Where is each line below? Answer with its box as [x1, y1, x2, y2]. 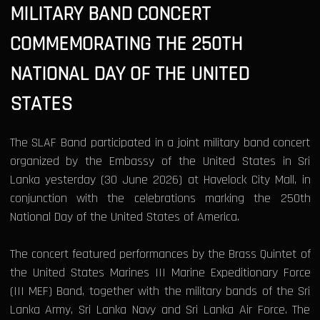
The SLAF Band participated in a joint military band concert [9, 134, 311, 151]
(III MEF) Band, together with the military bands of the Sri [9, 283, 311, 300]
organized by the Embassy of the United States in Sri [9, 153, 311, 170]
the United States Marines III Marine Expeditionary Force [9, 264, 311, 281]
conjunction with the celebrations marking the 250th [9, 190, 311, 207]
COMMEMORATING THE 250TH [9, 31, 242, 58]
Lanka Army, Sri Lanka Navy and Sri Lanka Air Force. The [9, 301, 311, 319]
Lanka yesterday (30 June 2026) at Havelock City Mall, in [9, 171, 311, 189]
